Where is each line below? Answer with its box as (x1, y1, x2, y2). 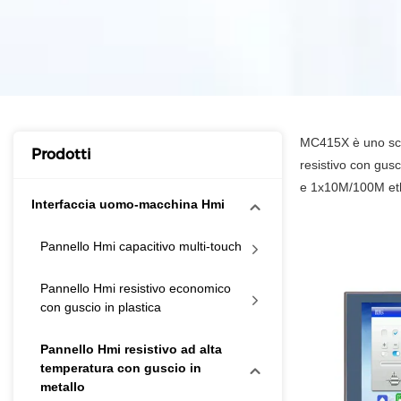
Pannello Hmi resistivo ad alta (40, 342, 222, 357)
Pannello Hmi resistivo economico (40, 281, 231, 296)
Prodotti (31, 146, 91, 164)
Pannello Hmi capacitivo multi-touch (40, 239, 242, 254)
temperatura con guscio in (40, 361, 201, 376)
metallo (40, 380, 85, 395)
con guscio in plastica (40, 300, 161, 315)
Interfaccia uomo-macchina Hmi (31, 197, 225, 212)
